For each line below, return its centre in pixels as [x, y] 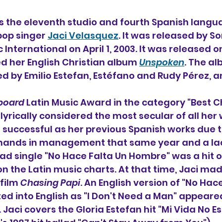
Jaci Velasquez [83, 35]
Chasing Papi [50, 183]
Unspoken [162, 62]
